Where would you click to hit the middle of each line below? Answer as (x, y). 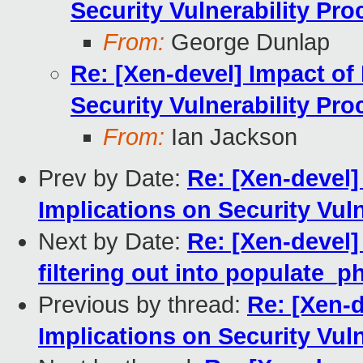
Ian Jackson (231, 137)
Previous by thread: (143, 305)
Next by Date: (113, 242)
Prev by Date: (113, 179)
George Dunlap (247, 43)
